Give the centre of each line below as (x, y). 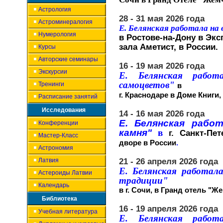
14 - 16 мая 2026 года (162, 113)
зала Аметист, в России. (168, 47)
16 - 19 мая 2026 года (162, 66)
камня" (138, 133)
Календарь (54, 185)
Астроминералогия (65, 22)
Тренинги (51, 84)
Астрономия (56, 148)
